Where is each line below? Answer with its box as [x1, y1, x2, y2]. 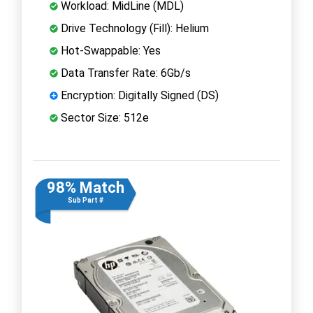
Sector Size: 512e [58, 110, 149, 124]
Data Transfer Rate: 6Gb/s [58, 66, 191, 80]
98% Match [46, 178, 124, 196]
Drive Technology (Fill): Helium [58, 21, 209, 35]
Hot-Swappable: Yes [58, 43, 161, 57]
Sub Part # [67, 196, 103, 204]
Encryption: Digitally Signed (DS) [58, 88, 219, 102]
